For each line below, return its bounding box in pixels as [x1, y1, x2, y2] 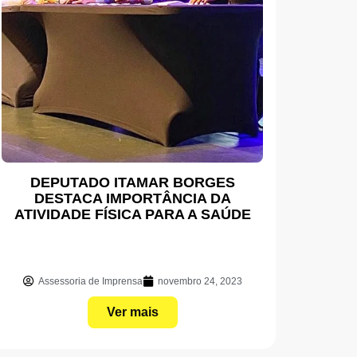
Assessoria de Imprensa [37, 275, 143, 287]
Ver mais [106, 304, 159, 319]
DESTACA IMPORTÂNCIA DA [33, 190, 231, 206]
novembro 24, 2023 [157, 275, 242, 287]
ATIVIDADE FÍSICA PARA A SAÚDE [14, 206, 251, 222]
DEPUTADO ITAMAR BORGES [29, 174, 235, 190]
